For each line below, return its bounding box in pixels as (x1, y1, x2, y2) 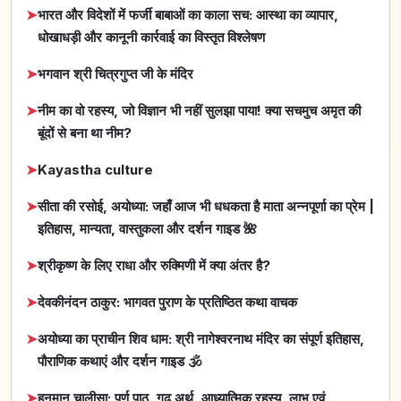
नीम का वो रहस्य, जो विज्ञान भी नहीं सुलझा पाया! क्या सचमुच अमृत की (38, 102, 361, 120)
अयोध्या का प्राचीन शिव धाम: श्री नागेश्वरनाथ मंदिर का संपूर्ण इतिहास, (38, 330, 364, 348)
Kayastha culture (38, 161, 153, 179)
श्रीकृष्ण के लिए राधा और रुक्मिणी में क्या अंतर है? (38, 257, 270, 275)
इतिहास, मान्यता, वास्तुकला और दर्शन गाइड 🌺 (38, 220, 257, 238)
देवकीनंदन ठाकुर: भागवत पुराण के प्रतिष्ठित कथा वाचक (38, 294, 297, 311)
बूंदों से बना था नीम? (38, 124, 132, 142)
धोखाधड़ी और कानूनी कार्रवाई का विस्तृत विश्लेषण (38, 29, 265, 47)
